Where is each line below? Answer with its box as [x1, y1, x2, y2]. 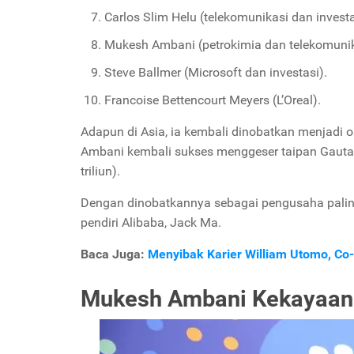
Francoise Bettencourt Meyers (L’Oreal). [104, 92, 321, 107]
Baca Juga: [81, 246, 148, 262]
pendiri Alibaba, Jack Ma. [81, 214, 221, 230]
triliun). [81, 163, 123, 179]
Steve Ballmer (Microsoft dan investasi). [104, 64, 327, 80]
